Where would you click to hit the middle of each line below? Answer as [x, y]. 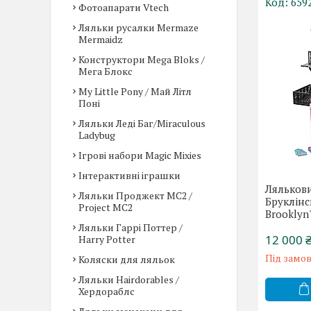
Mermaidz [101, 39]
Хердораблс [107, 291]
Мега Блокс [106, 71]
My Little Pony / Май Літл [135, 91]
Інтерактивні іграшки [129, 175]
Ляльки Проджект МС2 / [135, 195]
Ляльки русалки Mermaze [138, 27]
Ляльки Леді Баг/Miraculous [142, 123]
